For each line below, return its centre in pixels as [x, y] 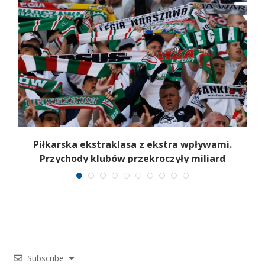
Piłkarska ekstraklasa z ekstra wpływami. [132, 145]
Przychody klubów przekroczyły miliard [132, 159]
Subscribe [46, 258]
